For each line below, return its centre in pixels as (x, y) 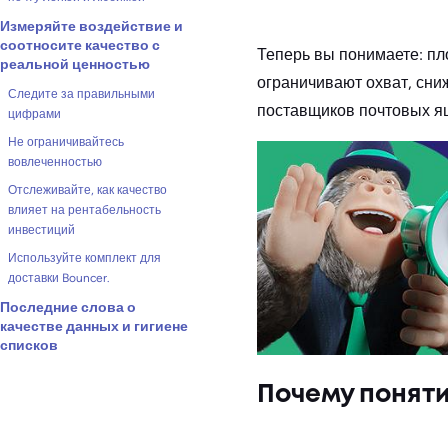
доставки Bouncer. (59, 278)
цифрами (34, 114)
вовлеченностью (55, 162)
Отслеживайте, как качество (87, 190)
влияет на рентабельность (84, 210)
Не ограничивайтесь (66, 142)
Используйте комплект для (84, 258)
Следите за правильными (81, 94)
